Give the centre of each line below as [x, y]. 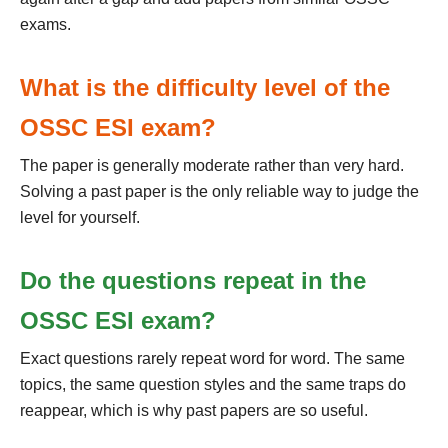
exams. [45, 24]
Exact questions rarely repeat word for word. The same [212, 358]
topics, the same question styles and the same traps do [213, 384]
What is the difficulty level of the [205, 87]
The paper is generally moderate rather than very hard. [212, 165]
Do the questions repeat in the [193, 280]
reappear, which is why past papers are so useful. [194, 410]
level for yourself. [80, 217]
